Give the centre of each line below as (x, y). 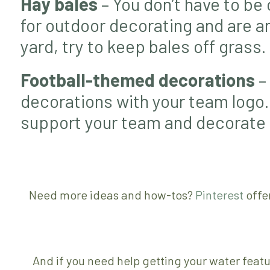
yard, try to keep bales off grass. (143, 46)
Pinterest (219, 195)
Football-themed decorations (137, 79)
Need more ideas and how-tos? (112, 195)
